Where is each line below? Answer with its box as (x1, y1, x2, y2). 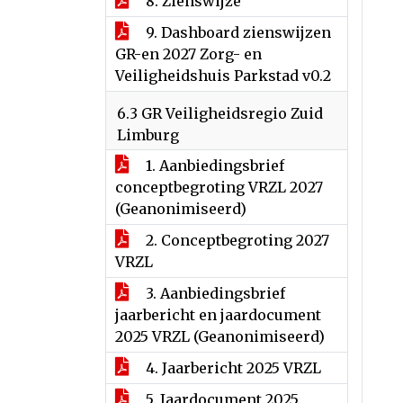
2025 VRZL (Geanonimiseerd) (115, 327, 325, 345)
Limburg (117, 126, 179, 144)
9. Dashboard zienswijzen (142, 23, 331, 41)
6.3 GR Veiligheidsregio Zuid (117, 104, 323, 122)
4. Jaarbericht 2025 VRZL (142, 359, 321, 377)
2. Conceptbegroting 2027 (142, 231, 329, 249)
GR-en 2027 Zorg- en (115, 45, 262, 63)
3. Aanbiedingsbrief (142, 284, 285, 302)
